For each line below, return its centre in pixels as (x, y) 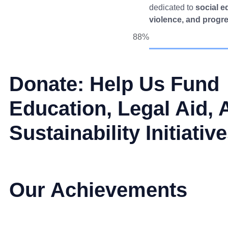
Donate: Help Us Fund (114, 84)
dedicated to (172, 7)
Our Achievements (98, 190)
